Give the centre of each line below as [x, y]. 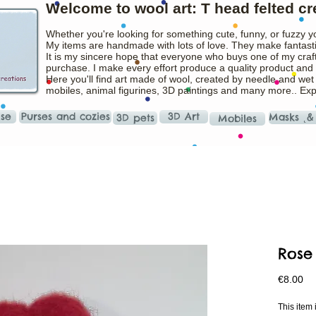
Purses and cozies [65, 116]
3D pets [135, 118]
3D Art [184, 116]
